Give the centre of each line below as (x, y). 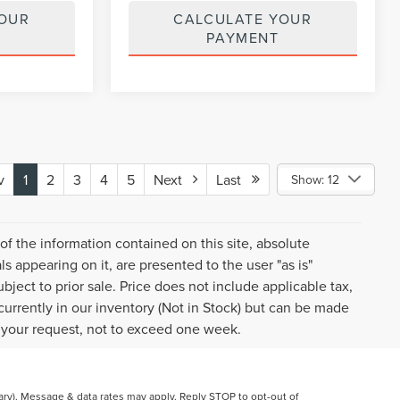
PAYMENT (243, 37)
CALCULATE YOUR (243, 18)
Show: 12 (315, 179)
